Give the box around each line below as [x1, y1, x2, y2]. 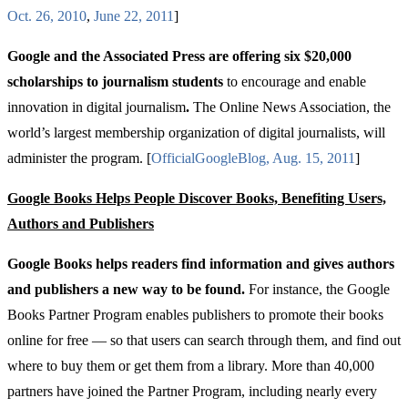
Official [151, 150, 195, 167]
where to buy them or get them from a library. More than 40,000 [7, 358, 374, 374]
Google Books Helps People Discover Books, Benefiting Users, [7, 190, 386, 207]
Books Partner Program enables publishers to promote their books [7, 307, 383, 323]
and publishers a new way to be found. [7, 281, 249, 298]
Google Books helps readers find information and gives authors [7, 256, 394, 272]
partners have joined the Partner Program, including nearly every [7, 383, 377, 400]
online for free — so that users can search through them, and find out [7, 332, 401, 349]
